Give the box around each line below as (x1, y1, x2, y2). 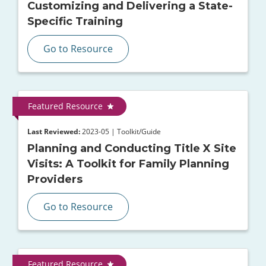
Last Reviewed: (27, 126, 80, 137)
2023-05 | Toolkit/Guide (80, 126, 161, 137)
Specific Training (27, 15, 123, 28)
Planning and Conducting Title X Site (27, 142, 236, 156)
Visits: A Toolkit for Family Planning (27, 157, 229, 171)
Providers (27, 173, 83, 186)
